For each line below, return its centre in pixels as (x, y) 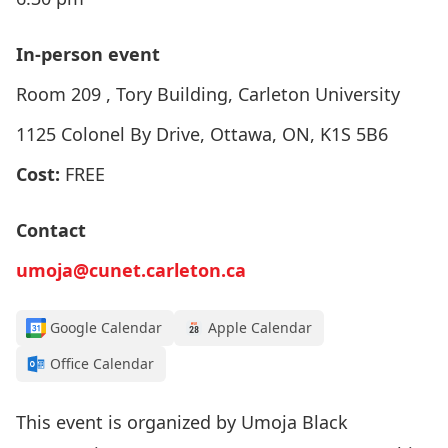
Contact (51, 230)
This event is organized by (128, 422)
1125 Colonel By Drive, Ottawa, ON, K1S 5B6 (202, 134)
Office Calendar (102, 363)
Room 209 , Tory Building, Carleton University (208, 94)
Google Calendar (106, 327)
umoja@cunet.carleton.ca (131, 270)
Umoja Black (294, 422)
